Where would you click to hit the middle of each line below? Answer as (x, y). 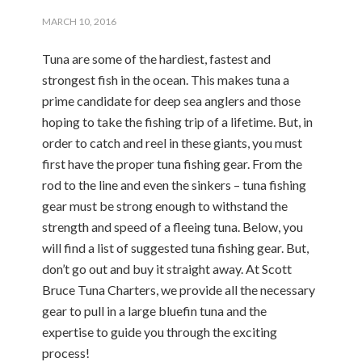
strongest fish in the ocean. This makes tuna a (166, 80)
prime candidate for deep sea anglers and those (172, 101)
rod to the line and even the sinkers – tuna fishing (175, 185)
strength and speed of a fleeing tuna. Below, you (173, 227)
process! (66, 353)
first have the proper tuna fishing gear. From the (173, 164)
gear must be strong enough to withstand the (165, 206)
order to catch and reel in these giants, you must (173, 143)
